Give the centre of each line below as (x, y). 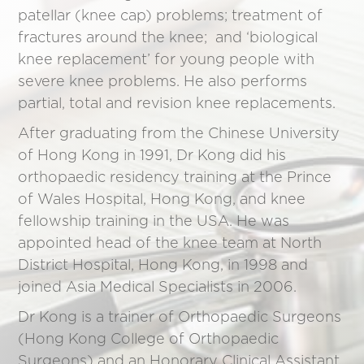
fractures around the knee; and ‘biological (168, 38)
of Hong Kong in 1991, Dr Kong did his (152, 156)
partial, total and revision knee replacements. (177, 104)
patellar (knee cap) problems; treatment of (171, 16)
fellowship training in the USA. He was (154, 221)
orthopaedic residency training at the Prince (175, 178)
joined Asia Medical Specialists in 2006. (158, 287)
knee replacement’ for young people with (167, 60)
